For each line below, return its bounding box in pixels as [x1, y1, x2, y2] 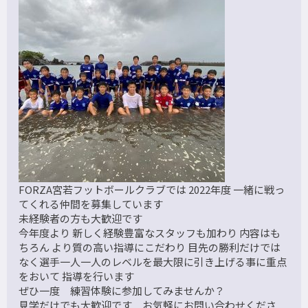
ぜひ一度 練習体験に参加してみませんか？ [19, 283, 225, 298]
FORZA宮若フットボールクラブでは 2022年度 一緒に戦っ [19, 182, 285, 197]
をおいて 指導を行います [19, 269, 135, 284]
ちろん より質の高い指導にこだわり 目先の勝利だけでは [19, 240, 281, 255]
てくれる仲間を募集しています [19, 197, 164, 212]
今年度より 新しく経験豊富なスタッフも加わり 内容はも [19, 225, 281, 241]
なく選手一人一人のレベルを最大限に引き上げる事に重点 [19, 254, 287, 269]
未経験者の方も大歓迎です [19, 211, 143, 226]
